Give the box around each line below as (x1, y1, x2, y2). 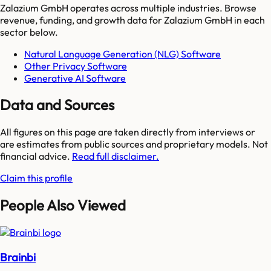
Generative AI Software (24, 71, 126, 84)
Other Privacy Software (24, 59, 127, 72)
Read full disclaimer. (72, 150, 159, 163)
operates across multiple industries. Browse (68, 1, 256, 14)
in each (232, 13, 265, 26)
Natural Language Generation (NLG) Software (24, 47, 221, 60)
